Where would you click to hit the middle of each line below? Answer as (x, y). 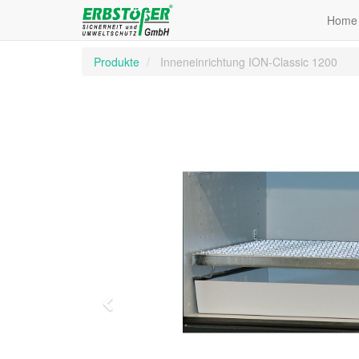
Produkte (117, 62)
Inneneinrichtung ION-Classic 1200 (249, 62)
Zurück (137, 307)
